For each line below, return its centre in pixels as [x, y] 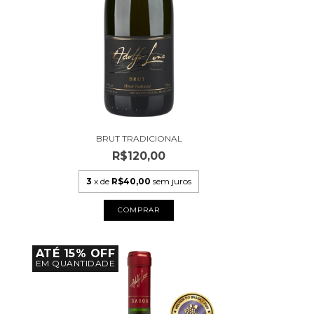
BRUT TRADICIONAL [139, 138]
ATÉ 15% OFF [75, 253]
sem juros [172, 181]
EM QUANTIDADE [75, 263]
